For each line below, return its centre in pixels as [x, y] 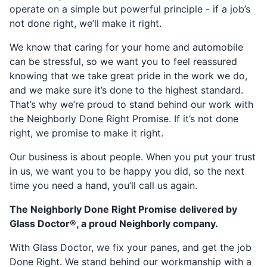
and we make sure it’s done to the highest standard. [126, 90]
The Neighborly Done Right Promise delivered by [123, 209]
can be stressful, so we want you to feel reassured [123, 61]
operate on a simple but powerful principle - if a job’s [130, 9]
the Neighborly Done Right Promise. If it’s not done [124, 119]
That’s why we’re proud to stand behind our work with [131, 104]
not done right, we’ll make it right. [86, 23]
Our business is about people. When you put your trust [133, 157]
